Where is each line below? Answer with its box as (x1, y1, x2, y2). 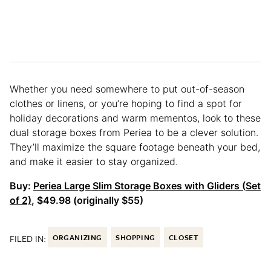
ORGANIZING (53, 232, 102, 243)
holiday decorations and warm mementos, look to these (10, 112, 261, 125)
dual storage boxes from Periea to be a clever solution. (10, 126, 258, 139)
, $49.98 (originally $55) (31, 194, 143, 207)
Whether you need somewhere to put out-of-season (10, 83, 244, 96)
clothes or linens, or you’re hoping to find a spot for (10, 97, 242, 110)
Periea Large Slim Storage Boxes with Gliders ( (33, 180, 246, 192)
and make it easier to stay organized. (10, 155, 181, 168)
